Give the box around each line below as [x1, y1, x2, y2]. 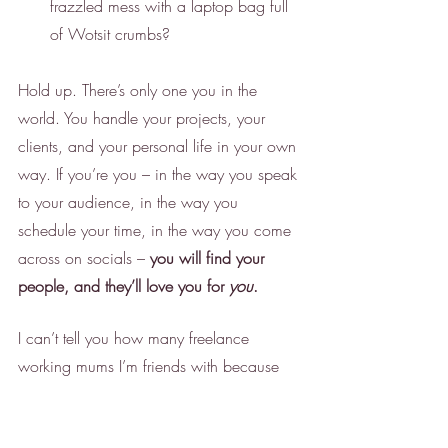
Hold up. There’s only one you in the [18, 79, 262, 102]
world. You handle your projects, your [18, 107, 270, 130]
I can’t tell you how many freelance [18, 327, 254, 350]
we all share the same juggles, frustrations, [18, 383, 302, 406]
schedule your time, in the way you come [18, 219, 296, 242]
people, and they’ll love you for [18, 275, 229, 298]
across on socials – [18, 247, 150, 270]
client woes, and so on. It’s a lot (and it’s [18, 411, 288, 434]
